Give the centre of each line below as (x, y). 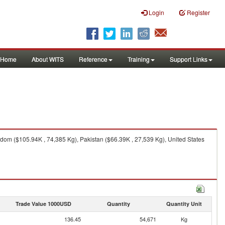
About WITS (48, 59)
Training (139, 59)
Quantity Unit (184, 204)
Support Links (189, 59)
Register (198, 12)
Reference (93, 59)
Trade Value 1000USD (43, 204)
